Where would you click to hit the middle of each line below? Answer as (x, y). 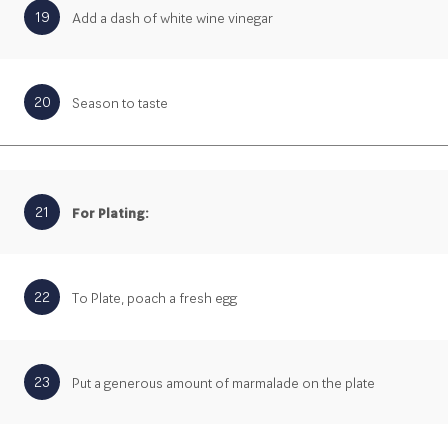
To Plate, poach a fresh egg (154, 298)
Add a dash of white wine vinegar (172, 18)
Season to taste (120, 103)
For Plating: (110, 213)
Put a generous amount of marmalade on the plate (223, 383)
